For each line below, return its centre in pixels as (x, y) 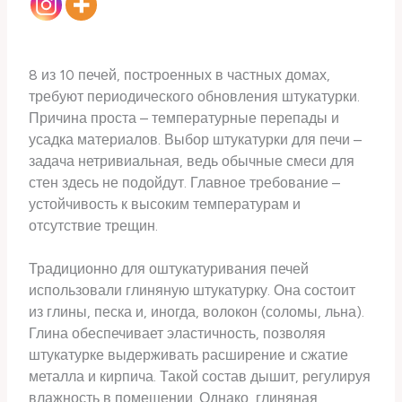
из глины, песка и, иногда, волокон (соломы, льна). (197, 312)
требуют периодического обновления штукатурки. (195, 96)
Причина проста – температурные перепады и (184, 118)
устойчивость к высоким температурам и (165, 204)
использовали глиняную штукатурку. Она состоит (192, 291)
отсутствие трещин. (94, 225)
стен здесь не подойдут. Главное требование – (185, 182)
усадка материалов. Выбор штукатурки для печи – (196, 139)
